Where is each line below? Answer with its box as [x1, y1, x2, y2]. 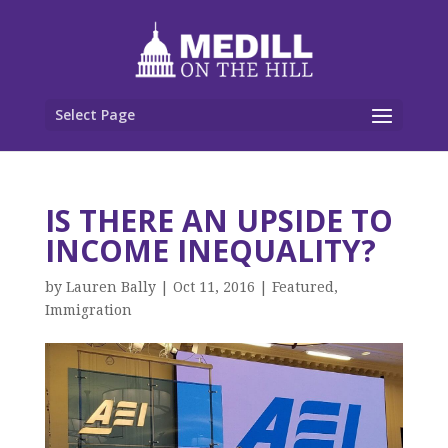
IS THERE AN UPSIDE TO [44, 200, 393, 241]
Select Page [54, 104, 135, 124]
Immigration [44, 302, 132, 318]
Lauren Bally [65, 279, 156, 295]
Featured [271, 279, 334, 295]
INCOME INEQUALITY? [44, 230, 376, 271]
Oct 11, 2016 [172, 279, 255, 295]
